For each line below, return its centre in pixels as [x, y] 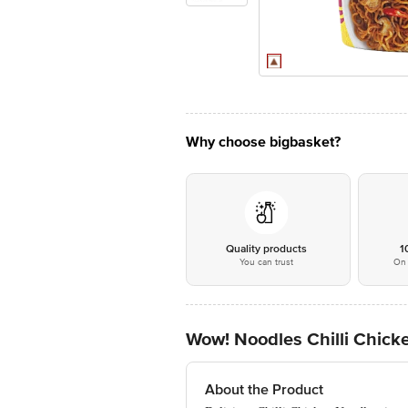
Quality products [266, 249]
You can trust [266, 262]
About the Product [264, 390]
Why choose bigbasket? [263, 142]
